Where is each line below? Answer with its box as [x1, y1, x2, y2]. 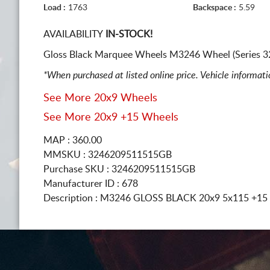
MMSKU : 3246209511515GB [43, 149, 172, 160]
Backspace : [193, 3, 236, 12]
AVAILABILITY [43, 29, 103, 39]
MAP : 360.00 [43, 135, 102, 145]
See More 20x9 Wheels [43, 92, 157, 104]
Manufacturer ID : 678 [43, 178, 138, 189]
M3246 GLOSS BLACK [100, 193, 199, 203]
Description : [43, 193, 100, 203]
